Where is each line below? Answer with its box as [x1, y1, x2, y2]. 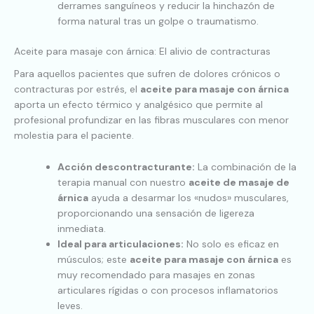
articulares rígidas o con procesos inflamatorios [57, 283, 278, 296]
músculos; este [57, 252, 130, 266]
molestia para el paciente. [14, 129, 134, 142]
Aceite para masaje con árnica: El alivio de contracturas [14, 45, 271, 58]
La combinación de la [195, 160, 296, 173]
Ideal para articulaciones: [57, 237, 184, 250]
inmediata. [57, 221, 106, 235]
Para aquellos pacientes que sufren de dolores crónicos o [14, 67, 280, 81]
